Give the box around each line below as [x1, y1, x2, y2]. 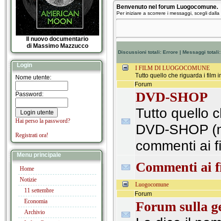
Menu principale [15, 151, 61, 158]
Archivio [24, 209, 45, 216]
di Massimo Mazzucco [26, 42, 88, 49]
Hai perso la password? [15, 117, 70, 124]
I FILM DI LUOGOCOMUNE [135, 65, 210, 72]
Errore [163, 49, 178, 55]
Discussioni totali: [118, 49, 163, 55]
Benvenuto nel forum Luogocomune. [116, 3, 218, 10]
